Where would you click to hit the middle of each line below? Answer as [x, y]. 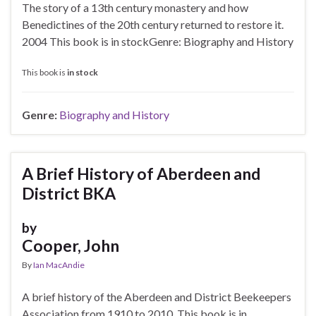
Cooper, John [71, 246]
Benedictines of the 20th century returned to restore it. [153, 25]
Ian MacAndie [59, 265]
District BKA [69, 194]
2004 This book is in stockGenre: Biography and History [158, 42]
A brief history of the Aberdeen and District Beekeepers [157, 297]
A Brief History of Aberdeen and [141, 174]
